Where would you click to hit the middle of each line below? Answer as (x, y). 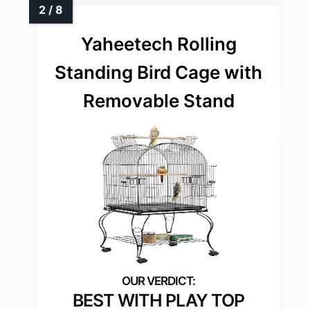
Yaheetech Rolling (158, 44)
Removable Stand (158, 101)
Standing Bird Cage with (158, 73)
